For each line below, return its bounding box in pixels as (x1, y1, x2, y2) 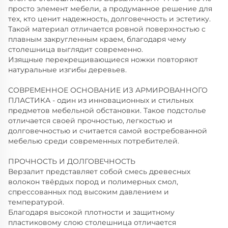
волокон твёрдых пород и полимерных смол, (8, 177, 178, 187)
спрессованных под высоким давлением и (8, 187, 169, 197)
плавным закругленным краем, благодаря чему (8, 35, 186, 44)
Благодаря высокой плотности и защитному (8, 208, 175, 217)
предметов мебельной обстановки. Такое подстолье (8, 106, 206, 116)
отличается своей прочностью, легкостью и (8, 116, 173, 126)
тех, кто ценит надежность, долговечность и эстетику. (8, 14, 211, 24)
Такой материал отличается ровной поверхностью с (8, 24, 206, 34)
